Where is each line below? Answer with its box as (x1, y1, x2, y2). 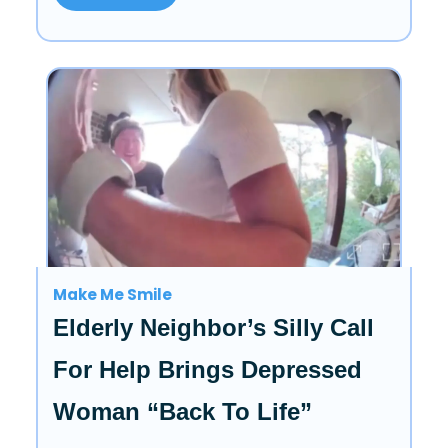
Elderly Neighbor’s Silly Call (53, 313, 374, 341)
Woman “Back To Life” (53, 397, 312, 425)
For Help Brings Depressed (53, 355, 362, 383)
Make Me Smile (53, 283, 172, 305)
